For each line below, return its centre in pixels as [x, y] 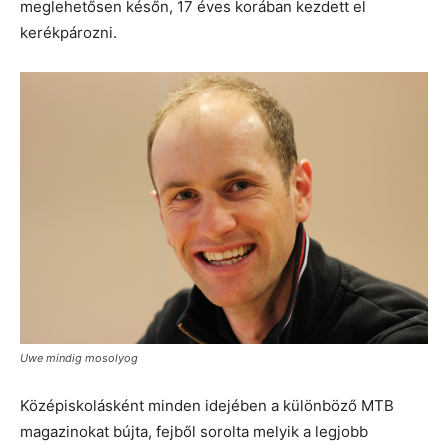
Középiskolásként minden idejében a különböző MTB [207, 405]
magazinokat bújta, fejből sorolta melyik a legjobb [194, 431]
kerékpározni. [68, 32]
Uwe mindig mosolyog [79, 357]
